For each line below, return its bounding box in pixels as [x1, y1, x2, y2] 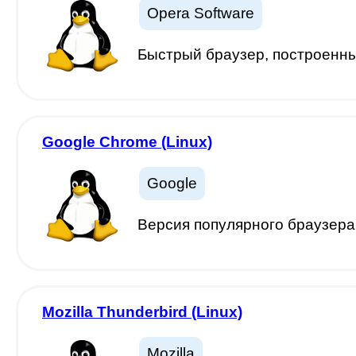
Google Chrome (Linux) [42, 133, 212, 150]
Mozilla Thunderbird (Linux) [42, 304, 242, 320]
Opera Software [147, 5, 254, 21]
